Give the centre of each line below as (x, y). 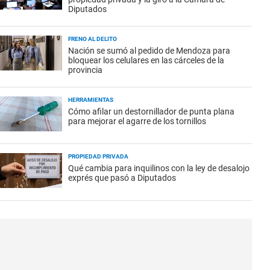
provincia (85, 70)
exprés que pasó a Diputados (122, 178)
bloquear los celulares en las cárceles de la (146, 60)
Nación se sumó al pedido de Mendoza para (149, 51)
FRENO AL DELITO (93, 39)
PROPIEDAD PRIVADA (98, 156)
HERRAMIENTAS (91, 100)
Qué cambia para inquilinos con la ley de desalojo (159, 168)
